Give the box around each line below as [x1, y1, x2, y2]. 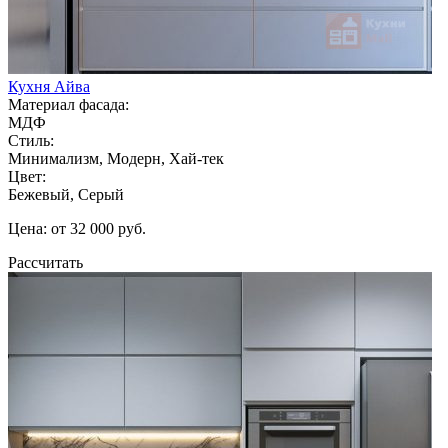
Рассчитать [8, 253, 83, 271]
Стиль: [8, 131, 54, 149]
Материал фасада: [8, 95, 129, 113]
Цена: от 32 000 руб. [8, 219, 146, 237]
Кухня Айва [8, 77, 90, 95]
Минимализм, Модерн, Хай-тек [8, 149, 224, 167]
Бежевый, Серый [8, 185, 124, 203]
